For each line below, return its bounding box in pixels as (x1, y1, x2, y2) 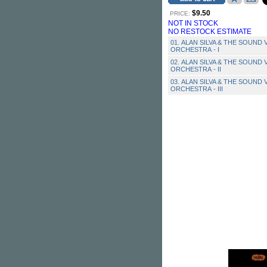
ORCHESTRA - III (170, 85, 223, 92)
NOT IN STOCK (168, 19, 218, 27)
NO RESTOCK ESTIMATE (168, 27, 252, 36)
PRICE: (170, 10, 190, 17)
